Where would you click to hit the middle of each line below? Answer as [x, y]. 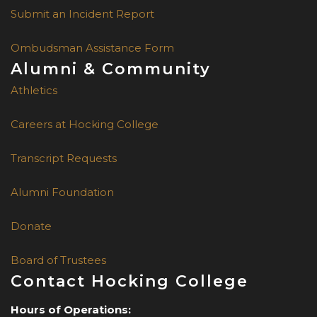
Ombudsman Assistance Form [92, 48]
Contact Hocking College [129, 282]
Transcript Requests [64, 158]
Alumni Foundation [62, 192]
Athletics [34, 91]
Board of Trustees [58, 260]
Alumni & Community [111, 69]
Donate [31, 226]
